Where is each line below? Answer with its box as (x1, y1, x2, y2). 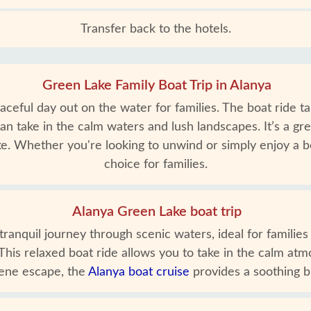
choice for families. (103, 158, 208, 171)
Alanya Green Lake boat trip (72, 205, 242, 219)
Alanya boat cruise (88, 266, 190, 278)
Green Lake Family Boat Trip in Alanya (42, 78, 271, 92)
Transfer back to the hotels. (80, 23, 231, 35)
